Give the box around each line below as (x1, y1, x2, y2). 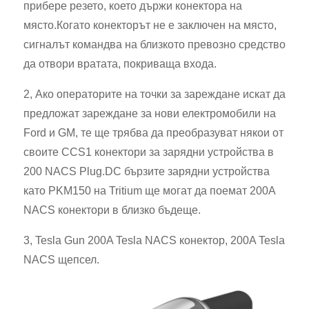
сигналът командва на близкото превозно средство (23, 39, 286, 50)
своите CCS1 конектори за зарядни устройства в (23, 146, 274, 158)
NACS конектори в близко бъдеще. (23, 204, 201, 216)
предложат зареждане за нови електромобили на (23, 108, 276, 119)
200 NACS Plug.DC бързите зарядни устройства (23, 166, 270, 177)
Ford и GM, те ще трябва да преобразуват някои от (23, 127, 283, 139)
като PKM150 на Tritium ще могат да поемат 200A (23, 185, 275, 197)
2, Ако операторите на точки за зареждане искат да (23, 88, 286, 100)
